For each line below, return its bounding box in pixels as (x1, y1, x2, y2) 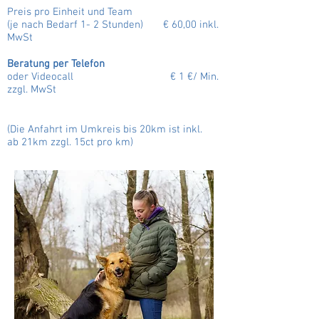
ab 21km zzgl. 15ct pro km (7, 136, 130, 149)
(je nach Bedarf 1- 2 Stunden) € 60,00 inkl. (7, 19, 219, 31)
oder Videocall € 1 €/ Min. (7, 70, 219, 83)
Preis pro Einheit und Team (7, 6, 132, 19)
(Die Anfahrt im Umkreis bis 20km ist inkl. (7, 123, 202, 136)
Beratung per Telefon (7, 58, 105, 70)
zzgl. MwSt (7, 83, 56, 96)
